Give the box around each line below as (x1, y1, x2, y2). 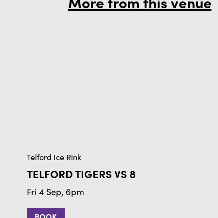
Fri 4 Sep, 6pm (27, 185, 84, 198)
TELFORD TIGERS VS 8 (27, 165, 136, 181)
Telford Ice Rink (27, 151, 81, 162)
